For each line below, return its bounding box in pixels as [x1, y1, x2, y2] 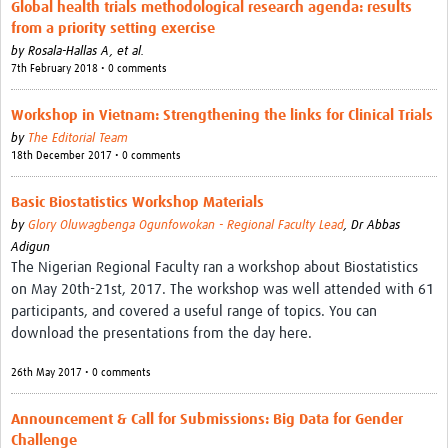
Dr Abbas [351, 219, 400, 233]
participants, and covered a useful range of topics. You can [11, 304, 377, 320]
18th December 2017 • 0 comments [11, 150, 181, 162]
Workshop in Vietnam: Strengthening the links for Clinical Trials [11, 108, 433, 124]
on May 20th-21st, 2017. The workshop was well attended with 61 [11, 282, 434, 298]
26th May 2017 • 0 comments [11, 367, 151, 379]
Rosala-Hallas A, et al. [28, 45, 144, 59]
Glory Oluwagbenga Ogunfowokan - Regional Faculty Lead [28, 219, 344, 233]
